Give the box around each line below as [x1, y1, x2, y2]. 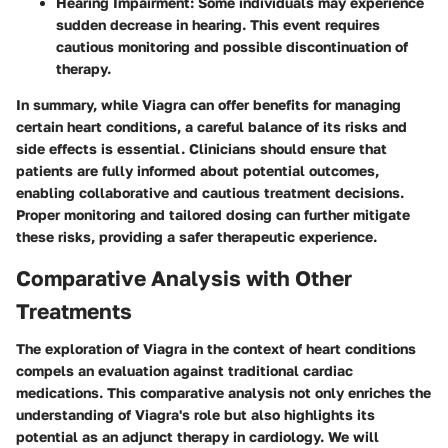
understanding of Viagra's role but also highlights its [16, 406, 375, 423]
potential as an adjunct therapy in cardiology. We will [16, 428, 379, 445]
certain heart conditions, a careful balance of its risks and [16, 117, 407, 135]
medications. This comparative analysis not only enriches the [16, 384, 431, 401]
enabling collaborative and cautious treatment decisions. [16, 183, 404, 201]
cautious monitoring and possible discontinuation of [56, 37, 408, 55]
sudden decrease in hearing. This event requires [56, 15, 380, 33]
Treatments [16, 297, 132, 324]
